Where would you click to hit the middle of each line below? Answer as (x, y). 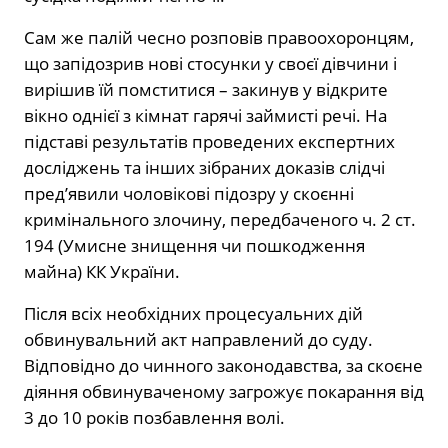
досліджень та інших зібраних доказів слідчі (204, 167)
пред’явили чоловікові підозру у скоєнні (189, 193)
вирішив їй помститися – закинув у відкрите (206, 89)
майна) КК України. (102, 271)
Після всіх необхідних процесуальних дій (193, 313)
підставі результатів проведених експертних (209, 141)
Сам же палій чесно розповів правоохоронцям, (219, 37)
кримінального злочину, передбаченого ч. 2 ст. (220, 219)
